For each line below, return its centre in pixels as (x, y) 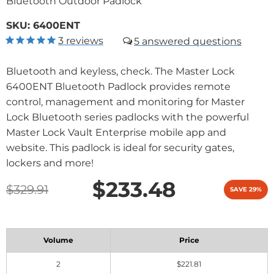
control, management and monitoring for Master (125, 102)
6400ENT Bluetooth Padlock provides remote (118, 87)
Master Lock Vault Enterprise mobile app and (116, 133)
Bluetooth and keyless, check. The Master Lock (120, 72)
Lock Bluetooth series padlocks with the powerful (128, 117)
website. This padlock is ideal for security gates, (120, 148)
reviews (83, 41)
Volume (58, 240)
